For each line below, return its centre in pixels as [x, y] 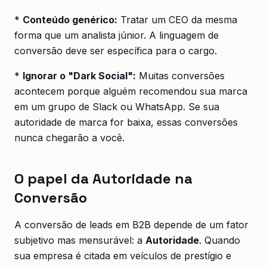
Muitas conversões [180, 76]
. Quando [220, 240]
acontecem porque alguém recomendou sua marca [131, 91]
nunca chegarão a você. [69, 138]
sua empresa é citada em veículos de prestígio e [123, 256]
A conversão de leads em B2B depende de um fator [131, 225]
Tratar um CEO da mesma [177, 20]
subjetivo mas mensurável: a [80, 240]
